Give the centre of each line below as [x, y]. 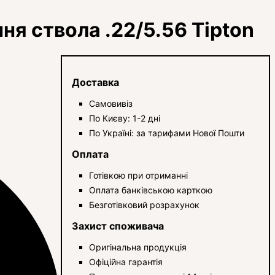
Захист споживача [118, 226]
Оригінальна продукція [138, 247]
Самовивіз [111, 103]
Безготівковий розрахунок [145, 204]
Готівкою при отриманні [139, 175]
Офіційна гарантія [126, 261]
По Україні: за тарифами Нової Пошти [167, 133]
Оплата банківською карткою [151, 190]
